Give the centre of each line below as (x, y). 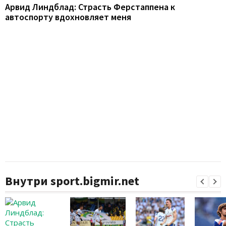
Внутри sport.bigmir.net (72, 181)
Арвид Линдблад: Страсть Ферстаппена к (90, 7)
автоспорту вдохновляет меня (68, 17)
